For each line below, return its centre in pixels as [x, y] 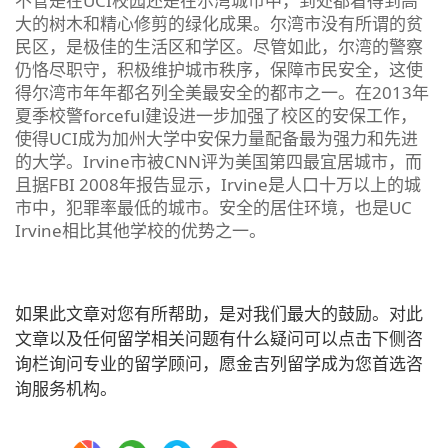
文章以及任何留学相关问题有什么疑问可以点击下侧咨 [219, 338]
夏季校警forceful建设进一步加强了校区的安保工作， [216, 115]
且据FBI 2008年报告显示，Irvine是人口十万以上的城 [218, 184]
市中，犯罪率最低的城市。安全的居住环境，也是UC [213, 207]
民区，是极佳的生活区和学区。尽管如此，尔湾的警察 [219, 46]
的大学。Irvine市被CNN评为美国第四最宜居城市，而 [218, 161]
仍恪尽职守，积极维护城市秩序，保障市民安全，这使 [219, 69]
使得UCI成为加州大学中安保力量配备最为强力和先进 [216, 138]
